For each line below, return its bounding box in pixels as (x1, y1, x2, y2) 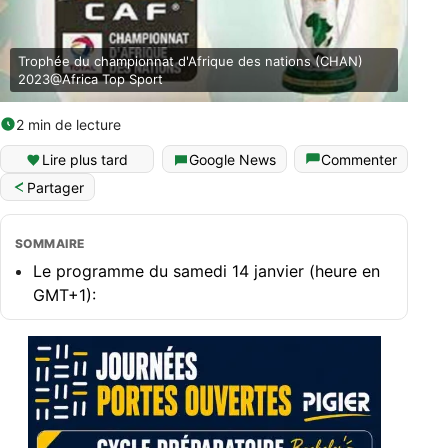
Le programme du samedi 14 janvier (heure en (33, 260, 380, 281)
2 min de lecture (16, 115, 121, 133)
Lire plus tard (42, 150, 128, 168)
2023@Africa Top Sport (18, 70, 163, 87)
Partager (27, 178, 84, 196)
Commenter (321, 150, 397, 168)
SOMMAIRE (15, 235, 85, 251)
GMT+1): (33, 284, 96, 305)
